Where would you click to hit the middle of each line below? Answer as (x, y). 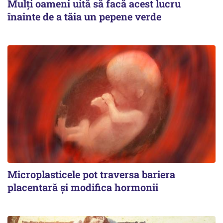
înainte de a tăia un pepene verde (84, 17)
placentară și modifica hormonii (83, 187)
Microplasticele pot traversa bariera (91, 174)
